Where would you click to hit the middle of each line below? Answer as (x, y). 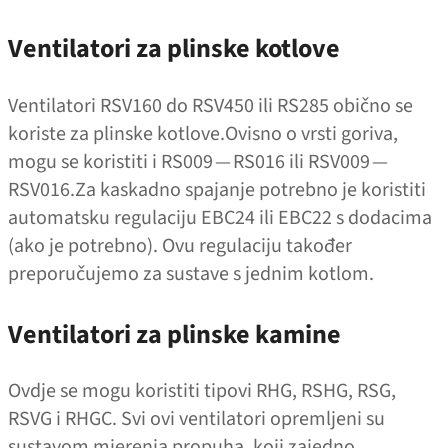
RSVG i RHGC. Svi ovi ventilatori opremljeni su (196, 418)
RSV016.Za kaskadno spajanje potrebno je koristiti (217, 189)
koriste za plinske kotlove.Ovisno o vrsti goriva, (203, 133)
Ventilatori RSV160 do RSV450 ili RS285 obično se (210, 105)
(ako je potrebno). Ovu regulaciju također (180, 245)
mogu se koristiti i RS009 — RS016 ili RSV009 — (199, 161)
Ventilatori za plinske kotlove (176, 49)
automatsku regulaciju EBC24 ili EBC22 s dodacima (220, 217)
